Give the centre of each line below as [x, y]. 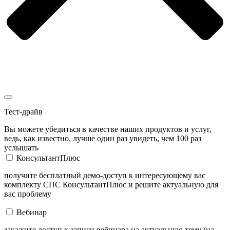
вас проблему [28, 194]
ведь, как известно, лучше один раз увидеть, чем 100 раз [103, 138]
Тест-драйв [23, 111]
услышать [21, 147]
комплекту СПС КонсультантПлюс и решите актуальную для [111, 184]
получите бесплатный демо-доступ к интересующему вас [105, 175]
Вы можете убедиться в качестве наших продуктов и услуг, [108, 129]
